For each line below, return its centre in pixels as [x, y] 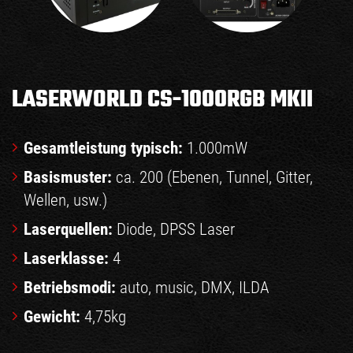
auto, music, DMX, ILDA [193, 288]
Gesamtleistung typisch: [103, 149]
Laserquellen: [68, 230]
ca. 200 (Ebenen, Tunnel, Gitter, [212, 178]
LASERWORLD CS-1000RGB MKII [162, 100]
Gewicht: [52, 317]
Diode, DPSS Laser [174, 230]
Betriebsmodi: [70, 288]
